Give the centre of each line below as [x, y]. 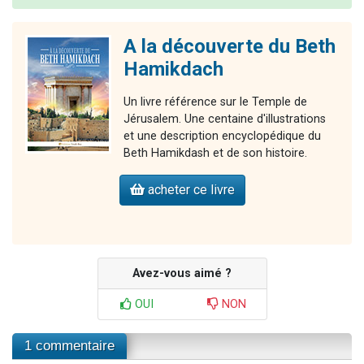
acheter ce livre [189, 189]
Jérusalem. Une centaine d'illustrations [225, 119]
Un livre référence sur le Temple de [215, 102]
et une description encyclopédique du [222, 136]
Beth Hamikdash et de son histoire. [215, 153]
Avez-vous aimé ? [182, 273]
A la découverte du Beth [230, 46]
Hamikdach [173, 69]
